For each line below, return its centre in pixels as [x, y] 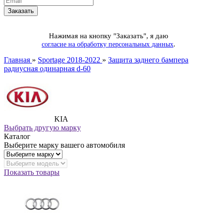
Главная [18, 60]
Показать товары [32, 172]
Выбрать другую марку [42, 127]
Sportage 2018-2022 [70, 60]
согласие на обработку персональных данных [108, 44]
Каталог [17, 136]
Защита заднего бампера [148, 60]
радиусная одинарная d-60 [47, 68]
